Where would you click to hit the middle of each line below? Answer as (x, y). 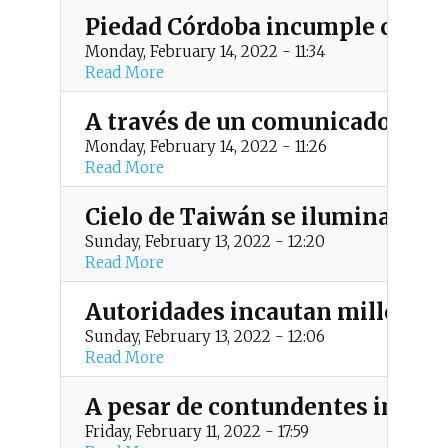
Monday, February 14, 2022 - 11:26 (205, 146)
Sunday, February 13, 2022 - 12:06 (204, 336)
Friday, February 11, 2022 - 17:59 (196, 431)
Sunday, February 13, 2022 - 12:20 (204, 241)
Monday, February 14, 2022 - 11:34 (205, 51)
